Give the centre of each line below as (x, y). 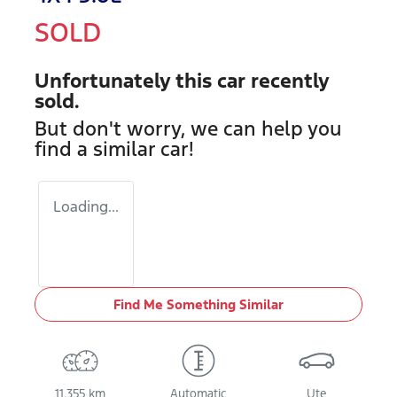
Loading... (86, 206)
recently (287, 81)
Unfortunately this (126, 81)
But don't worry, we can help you (188, 128)
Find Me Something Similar (198, 304)
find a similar (97, 149)
